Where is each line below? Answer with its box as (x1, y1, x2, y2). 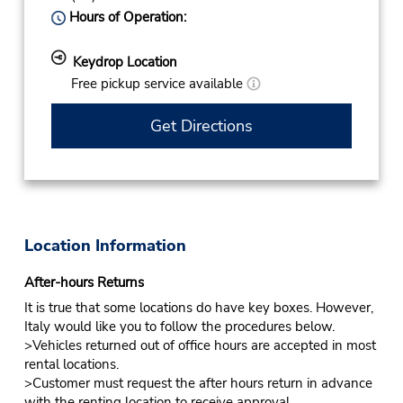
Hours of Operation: (65, 8, 186, 27)
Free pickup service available (70, 75, 246, 94)
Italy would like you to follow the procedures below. (23, 318, 335, 336)
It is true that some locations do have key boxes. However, (23, 299, 373, 318)
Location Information (23, 235, 186, 257)
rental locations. (23, 355, 119, 374)
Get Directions (149, 114, 253, 137)
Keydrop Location (72, 53, 177, 72)
